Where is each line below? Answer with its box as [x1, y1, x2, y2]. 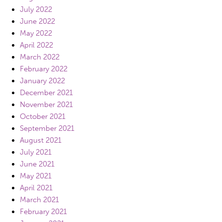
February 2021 [20, 207, 67, 216]
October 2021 [20, 112, 65, 121]
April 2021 [20, 183, 53, 192]
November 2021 [20, 100, 73, 109]
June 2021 [20, 160, 55, 168]
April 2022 [20, 41, 53, 50]
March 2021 [20, 195, 59, 204]
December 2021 [20, 88, 73, 97]
